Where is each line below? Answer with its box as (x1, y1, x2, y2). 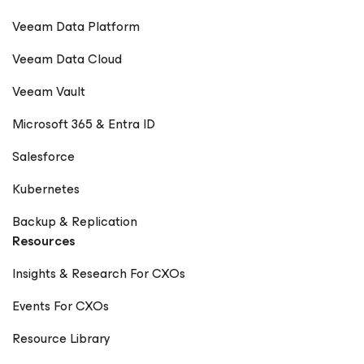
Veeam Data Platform (12, 15, 140, 38)
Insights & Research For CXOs (12, 262, 185, 285)
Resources (12, 230, 75, 253)
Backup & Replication (12, 210, 137, 233)
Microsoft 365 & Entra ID (12, 113, 155, 136)
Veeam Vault (12, 80, 85, 103)
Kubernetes (12, 178, 80, 201)
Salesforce (12, 145, 75, 168)
